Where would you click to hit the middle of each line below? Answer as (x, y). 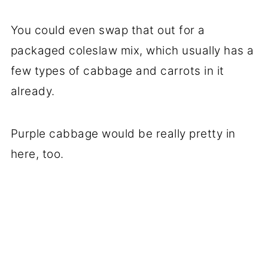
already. (33, 91)
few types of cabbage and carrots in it (117, 71)
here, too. (37, 154)
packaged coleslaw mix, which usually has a (132, 50)
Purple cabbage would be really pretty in (123, 133)
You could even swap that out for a (108, 30)
